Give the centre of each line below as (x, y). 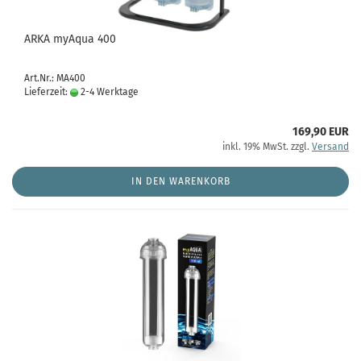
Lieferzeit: (47, 92)
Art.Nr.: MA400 (55, 78)
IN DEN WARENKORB (180, 181)
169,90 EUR (321, 132)
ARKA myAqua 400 (70, 39)
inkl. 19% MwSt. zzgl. (267, 147)
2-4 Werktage (108, 92)
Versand (330, 147)
